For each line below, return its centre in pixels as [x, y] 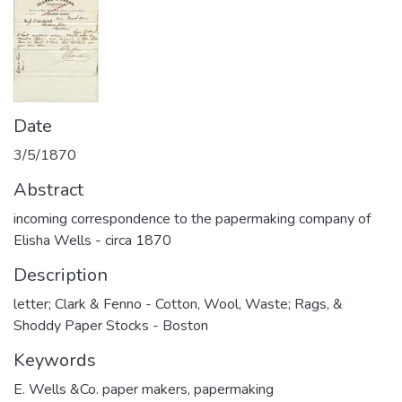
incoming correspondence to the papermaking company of [192, 219]
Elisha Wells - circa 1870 [92, 240]
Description [61, 275]
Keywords [55, 360]
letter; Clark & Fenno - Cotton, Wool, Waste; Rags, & [178, 304]
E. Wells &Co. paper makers [100, 389]
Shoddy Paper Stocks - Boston [111, 326]
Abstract [48, 190]
